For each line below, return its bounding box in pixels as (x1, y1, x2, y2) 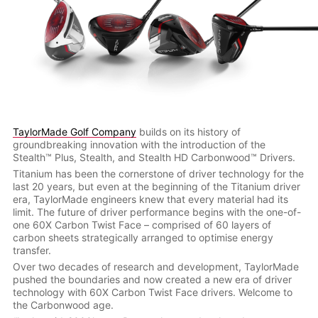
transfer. (12, 244, 51, 257)
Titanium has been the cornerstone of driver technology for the (12, 168, 304, 180)
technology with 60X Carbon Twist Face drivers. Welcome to (12, 286, 292, 299)
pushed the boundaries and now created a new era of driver (12, 273, 292, 286)
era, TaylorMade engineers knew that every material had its (12, 193, 288, 206)
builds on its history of (136, 126, 241, 138)
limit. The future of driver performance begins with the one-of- (12, 206, 301, 219)
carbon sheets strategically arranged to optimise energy (12, 231, 273, 244)
